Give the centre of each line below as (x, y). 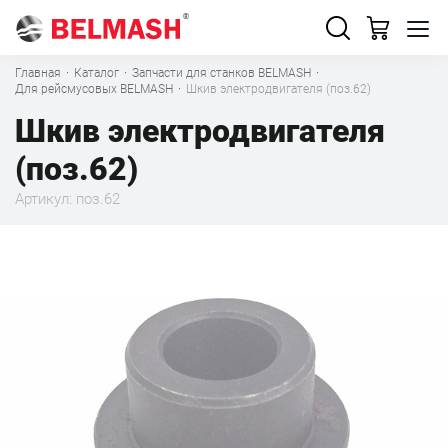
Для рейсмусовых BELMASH (94, 89)
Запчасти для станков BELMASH (221, 73)
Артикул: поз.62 (67, 199)
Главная (38, 73)
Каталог (96, 73)
